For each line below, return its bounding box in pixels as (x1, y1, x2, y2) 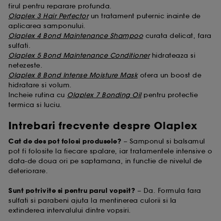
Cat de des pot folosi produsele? (8, 137, 121, 146)
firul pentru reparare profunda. (8, 2, 112, 10)
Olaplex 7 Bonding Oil (67, 91, 142, 99)
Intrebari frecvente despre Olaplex (8, 118, 198, 133)
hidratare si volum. (8, 81, 72, 89)
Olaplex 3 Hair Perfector (8, 12, 88, 20)
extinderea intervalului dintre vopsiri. (8, 206, 131, 215)
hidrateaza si (151, 51, 195, 60)
